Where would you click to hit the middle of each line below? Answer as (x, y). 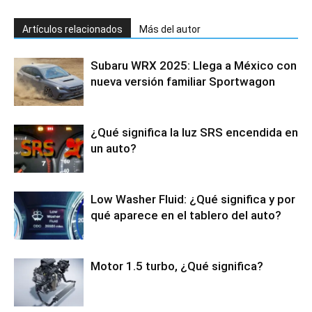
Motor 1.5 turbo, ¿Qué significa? (177, 266)
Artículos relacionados (72, 30)
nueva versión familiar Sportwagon (183, 82)
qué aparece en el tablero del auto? (186, 216)
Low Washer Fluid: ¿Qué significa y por (193, 200)
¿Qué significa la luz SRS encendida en (194, 133)
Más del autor (170, 30)
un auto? (114, 149)
